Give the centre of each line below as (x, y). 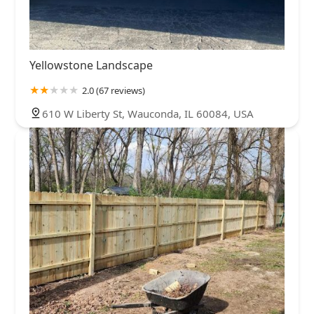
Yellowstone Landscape (91, 65)
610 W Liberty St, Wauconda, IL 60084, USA (148, 113)
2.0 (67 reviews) (114, 90)
